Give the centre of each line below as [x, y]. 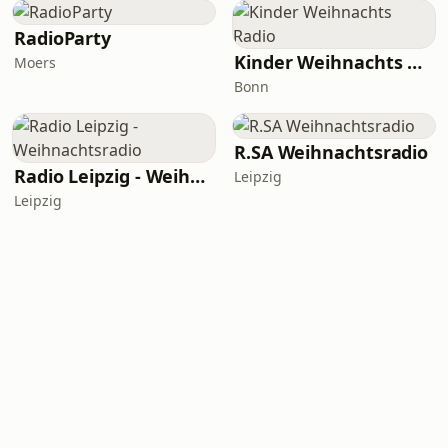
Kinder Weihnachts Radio [415, 62]
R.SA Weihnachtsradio [331, 152]
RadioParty [63, 38]
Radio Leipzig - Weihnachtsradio [198, 176]
